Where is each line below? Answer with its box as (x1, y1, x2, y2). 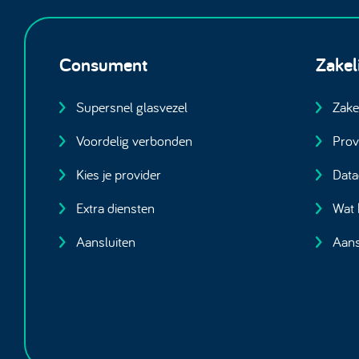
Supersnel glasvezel (76, 97, 188, 116)
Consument (59, 51, 148, 77)
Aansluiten (76, 232, 136, 251)
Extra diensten (76, 198, 155, 217)
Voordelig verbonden (76, 131, 193, 150)
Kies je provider (76, 164, 162, 184)
